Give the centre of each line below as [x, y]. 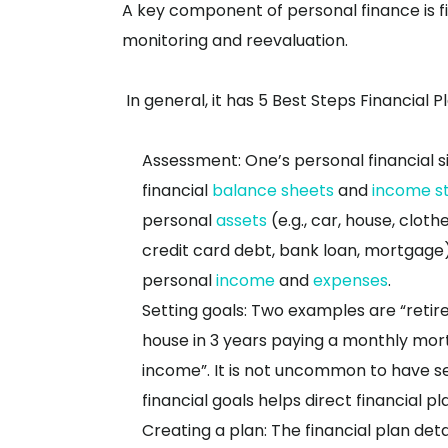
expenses [350, 280]
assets [241, 220]
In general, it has [190, 100]
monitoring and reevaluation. [235, 40]
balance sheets [273, 190]
